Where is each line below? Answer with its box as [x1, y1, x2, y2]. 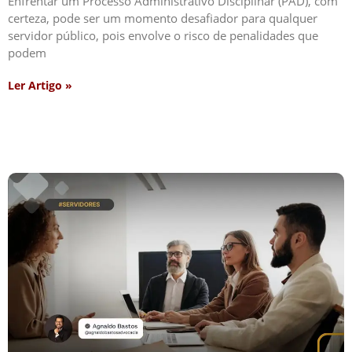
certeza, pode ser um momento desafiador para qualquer [8, 9, 317, 26]
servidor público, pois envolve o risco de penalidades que [8, 27, 318, 43]
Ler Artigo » [8, 77, 72, 93]
